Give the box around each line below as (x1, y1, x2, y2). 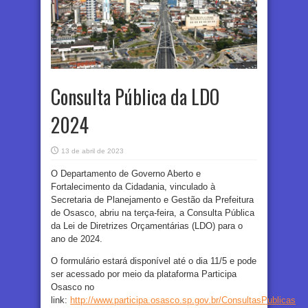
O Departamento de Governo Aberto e (51, 168, 201, 179)
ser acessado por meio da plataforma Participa (51, 268, 236, 279)
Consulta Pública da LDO (51, 82, 219, 111)
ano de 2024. (51, 233, 102, 244)
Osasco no (51, 281, 94, 292)
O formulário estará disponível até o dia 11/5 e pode (51, 255, 256, 266)
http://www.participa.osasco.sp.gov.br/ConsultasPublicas (70, 294, 296, 305)
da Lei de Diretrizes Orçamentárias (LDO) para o (51, 220, 243, 231)
